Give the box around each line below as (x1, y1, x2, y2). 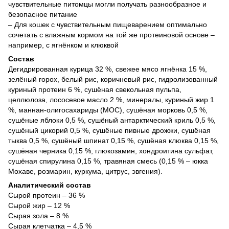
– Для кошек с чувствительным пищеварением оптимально (8, 20, 207, 29)
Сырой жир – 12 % (8, 201, 70, 210)
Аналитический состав (8, 180, 91, 189)
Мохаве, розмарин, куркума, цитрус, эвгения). (8, 167, 163, 175)
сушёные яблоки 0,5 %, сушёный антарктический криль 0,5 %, (8, 116, 216, 124)
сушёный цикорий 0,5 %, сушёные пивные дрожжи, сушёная (8, 126, 211, 134)
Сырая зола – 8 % (8, 211, 68, 220)
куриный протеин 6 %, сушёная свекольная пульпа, (8, 85, 181, 94)
